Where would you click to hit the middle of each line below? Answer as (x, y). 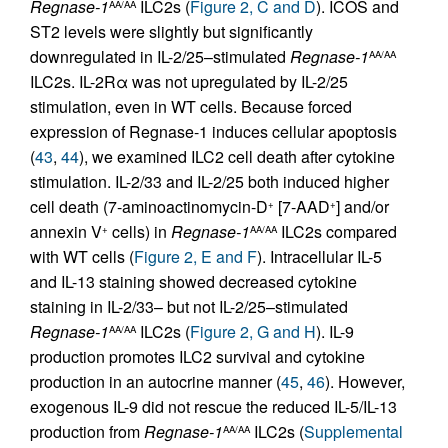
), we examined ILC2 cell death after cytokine (237, 157)
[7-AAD (302, 207)
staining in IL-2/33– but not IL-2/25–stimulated (189, 307)
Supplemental (353, 432)
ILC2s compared (337, 232)
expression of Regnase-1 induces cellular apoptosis (213, 132)
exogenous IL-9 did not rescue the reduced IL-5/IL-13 (213, 407)
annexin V (66, 232)
